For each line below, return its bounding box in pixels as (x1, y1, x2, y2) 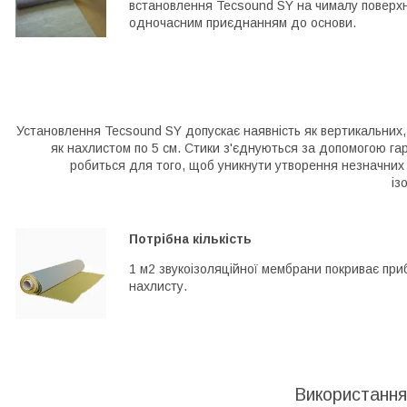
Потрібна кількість (129, 231, 252, 246)
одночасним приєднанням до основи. (129, 15, 356, 30)
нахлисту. (129, 278, 187, 293)
